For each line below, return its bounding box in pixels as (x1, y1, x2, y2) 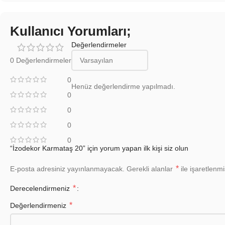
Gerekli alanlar (127, 165, 175, 173)
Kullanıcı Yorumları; (10, 24, 131, 39)
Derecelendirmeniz (10, 184, 72, 193)
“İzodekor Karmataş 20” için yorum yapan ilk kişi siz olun (10, 144, 188, 153)
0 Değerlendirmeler (10, 56, 71, 65)
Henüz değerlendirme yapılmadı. (71, 82, 175, 91)
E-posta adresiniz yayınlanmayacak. (10, 165, 125, 173)
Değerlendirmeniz (10, 201, 68, 210)
